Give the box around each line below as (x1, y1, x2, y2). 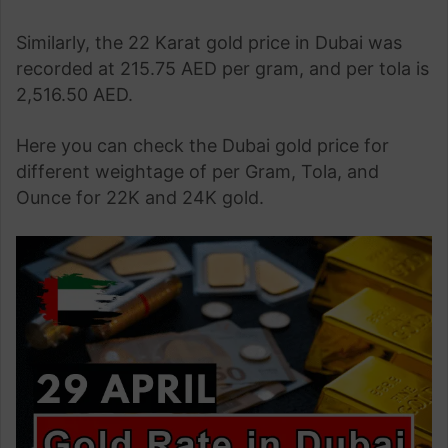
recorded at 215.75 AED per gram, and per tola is (16, 58, 429, 79)
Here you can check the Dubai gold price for (16, 135, 389, 156)
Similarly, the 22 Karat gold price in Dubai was (16, 32, 402, 53)
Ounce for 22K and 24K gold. (16, 187, 264, 208)
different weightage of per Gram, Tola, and (16, 161, 379, 182)
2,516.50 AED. (16, 84, 133, 105)
